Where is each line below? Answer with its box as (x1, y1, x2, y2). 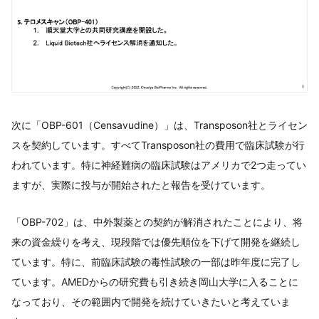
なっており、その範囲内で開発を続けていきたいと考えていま (11, 295, 291, 308)
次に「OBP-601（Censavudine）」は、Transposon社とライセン (11, 118, 308, 131)
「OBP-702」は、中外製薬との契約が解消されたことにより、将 (11, 215, 303, 228)
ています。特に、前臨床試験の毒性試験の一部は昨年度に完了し (11, 255, 300, 268)
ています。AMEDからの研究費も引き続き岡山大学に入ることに (11, 275, 298, 288)
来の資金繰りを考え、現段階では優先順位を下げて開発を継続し (11, 235, 300, 248)
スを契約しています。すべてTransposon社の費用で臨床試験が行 (11, 138, 305, 151)
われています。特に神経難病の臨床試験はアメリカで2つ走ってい (11, 158, 306, 171)
